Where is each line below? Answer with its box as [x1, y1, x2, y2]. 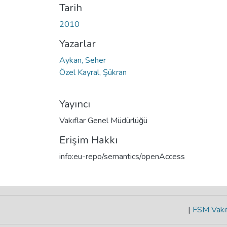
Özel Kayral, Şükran [59, 66, 127, 78]
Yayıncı [59, 97, 90, 111]
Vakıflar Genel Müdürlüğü [59, 115, 147, 126]
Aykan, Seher [59, 54, 106, 66]
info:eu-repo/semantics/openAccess [59, 150, 185, 162]
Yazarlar [59, 36, 96, 51]
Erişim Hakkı [59, 133, 118, 147]
